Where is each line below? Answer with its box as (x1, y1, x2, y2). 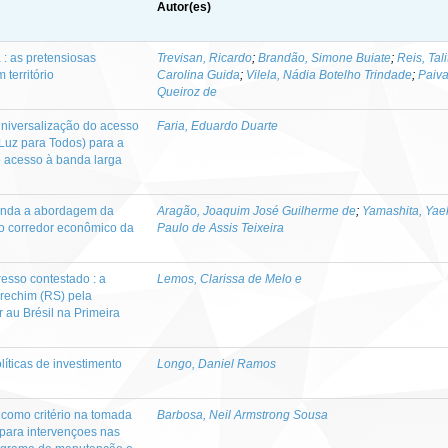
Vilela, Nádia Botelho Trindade (246, 67, 412, 82)
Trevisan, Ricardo (157, 50, 252, 65)
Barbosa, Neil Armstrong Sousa (157, 407, 328, 422)
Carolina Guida (157, 67, 240, 82)
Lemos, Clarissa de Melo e (157, 271, 302, 286)
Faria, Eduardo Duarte (157, 118, 278, 133)
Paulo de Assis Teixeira (157, 220, 284, 235)
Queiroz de (157, 84, 217, 99)
